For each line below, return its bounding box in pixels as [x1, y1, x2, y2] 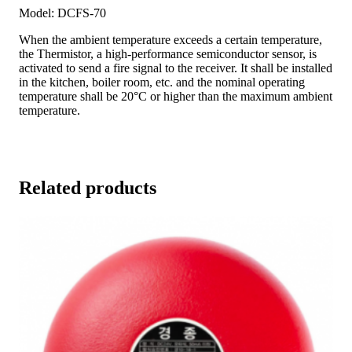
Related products [19, 177, 156, 198]
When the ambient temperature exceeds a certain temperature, [19, 32, 322, 46]
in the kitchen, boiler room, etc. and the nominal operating [19, 75, 305, 89]
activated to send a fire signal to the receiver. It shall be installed [19, 60, 332, 75]
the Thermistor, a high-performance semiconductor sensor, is [19, 46, 317, 60]
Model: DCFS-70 [19, 5, 106, 20]
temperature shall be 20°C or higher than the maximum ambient [19, 89, 332, 103]
